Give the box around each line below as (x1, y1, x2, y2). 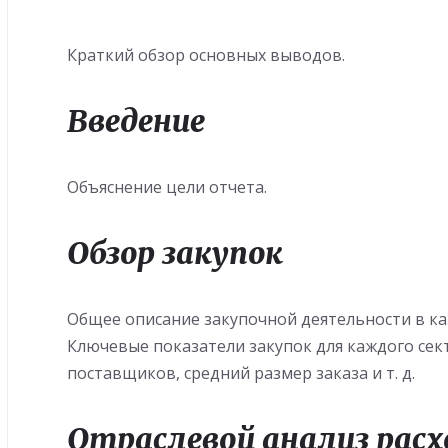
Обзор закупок (67, 234, 284, 272)
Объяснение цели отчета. (67, 176, 268, 198)
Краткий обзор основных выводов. (67, 44, 346, 66)
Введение (67, 102, 206, 140)
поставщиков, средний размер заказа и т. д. (67, 362, 416, 384)
